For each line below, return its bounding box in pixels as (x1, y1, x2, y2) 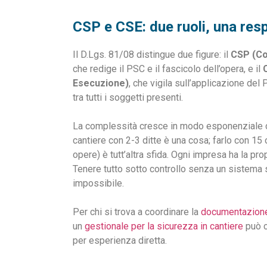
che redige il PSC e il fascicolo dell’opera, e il (73, 63, 263, 74)
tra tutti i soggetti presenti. (73, 91, 183, 103)
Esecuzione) (73, 77, 129, 89)
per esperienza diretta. (73, 234, 167, 246)
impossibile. (73, 177, 124, 189)
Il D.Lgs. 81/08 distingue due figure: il (73, 48, 231, 60)
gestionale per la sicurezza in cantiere (85, 220, 243, 232)
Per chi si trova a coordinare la (73, 206, 201, 218)
